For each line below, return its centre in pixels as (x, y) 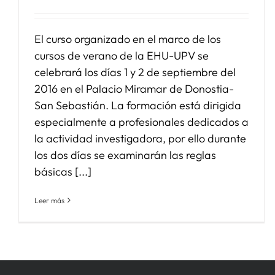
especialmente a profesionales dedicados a (141, 122)
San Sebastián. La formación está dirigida (138, 105)
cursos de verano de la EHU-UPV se (122, 55)
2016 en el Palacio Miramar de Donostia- (134, 88)
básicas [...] (63, 171)
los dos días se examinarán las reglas (125, 155)
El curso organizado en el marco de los (128, 39)
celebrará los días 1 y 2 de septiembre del (135, 72)
